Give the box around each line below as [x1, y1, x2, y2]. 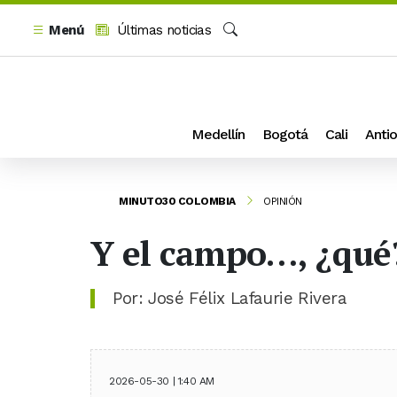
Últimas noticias [113, 22, 212, 38]
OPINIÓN [263, 194, 302, 207]
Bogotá [262, 125, 307, 143]
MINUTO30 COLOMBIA [119, 194, 236, 207]
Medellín [191, 125, 245, 143]
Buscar [222, 42, 264, 58]
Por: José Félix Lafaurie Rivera [113, 287, 346, 308]
